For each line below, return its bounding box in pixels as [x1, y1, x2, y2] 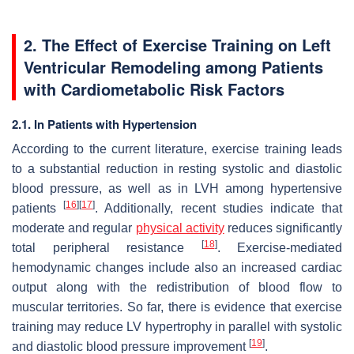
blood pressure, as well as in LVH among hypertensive [12, 181, 342, 195]
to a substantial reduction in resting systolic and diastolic [12, 161, 342, 175]
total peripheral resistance [12, 240, 201, 254]
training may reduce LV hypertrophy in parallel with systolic [12, 319, 342, 333]
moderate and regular [12, 220, 136, 235]
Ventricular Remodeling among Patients [24, 55, 323, 78]
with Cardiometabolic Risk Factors [24, 77, 284, 100]
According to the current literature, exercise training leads [12, 141, 342, 156]
